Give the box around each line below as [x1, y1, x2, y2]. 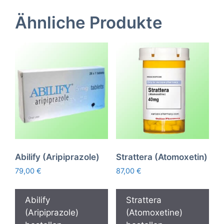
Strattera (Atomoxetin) [115, 151, 207, 162]
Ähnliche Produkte [15, 12, 162, 33]
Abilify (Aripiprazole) [15, 151, 99, 162]
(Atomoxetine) [125, 207, 182, 217]
